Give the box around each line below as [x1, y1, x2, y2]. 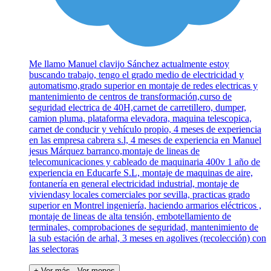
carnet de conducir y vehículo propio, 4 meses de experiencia [29, 124, 261, 135]
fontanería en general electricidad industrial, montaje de [29, 178, 239, 189]
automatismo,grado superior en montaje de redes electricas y [29, 80, 258, 91]
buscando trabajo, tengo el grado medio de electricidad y [29, 70, 244, 80]
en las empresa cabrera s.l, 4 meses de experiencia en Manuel [29, 135, 261, 146]
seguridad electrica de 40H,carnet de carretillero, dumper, [29, 102, 246, 113]
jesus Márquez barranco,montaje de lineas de [29, 146, 200, 157]
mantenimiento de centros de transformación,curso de [29, 91, 232, 102]
